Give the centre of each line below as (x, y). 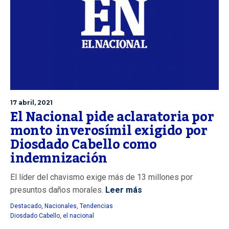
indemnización (59, 159)
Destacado (26, 206)
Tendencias (96, 206)
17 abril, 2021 (31, 103)
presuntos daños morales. (57, 190)
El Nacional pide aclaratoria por (112, 117)
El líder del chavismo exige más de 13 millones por (101, 177)
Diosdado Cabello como (84, 145)
